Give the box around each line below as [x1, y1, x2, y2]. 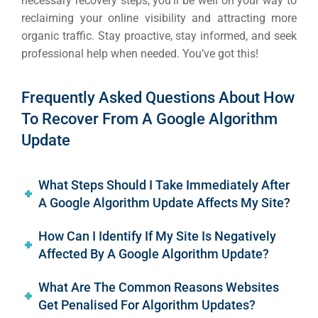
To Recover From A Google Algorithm [21, 110, 278, 128]
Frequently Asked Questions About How [21, 89, 295, 107]
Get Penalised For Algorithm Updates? [38, 297, 256, 313]
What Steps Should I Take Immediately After [38, 177, 290, 193]
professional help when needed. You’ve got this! [21, 47, 258, 61]
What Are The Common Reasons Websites [38, 280, 280, 295]
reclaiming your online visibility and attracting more [21, 11, 297, 26]
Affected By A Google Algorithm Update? [38, 246, 270, 262]
